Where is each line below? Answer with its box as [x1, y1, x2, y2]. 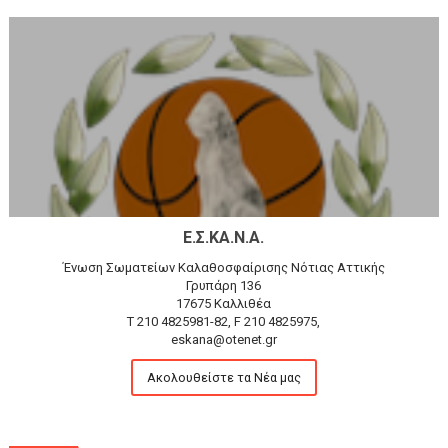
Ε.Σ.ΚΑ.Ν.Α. [183, 228, 265, 248]
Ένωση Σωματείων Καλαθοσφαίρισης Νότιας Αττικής [62, 260, 385, 276]
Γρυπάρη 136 [186, 278, 262, 294]
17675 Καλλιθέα [176, 296, 272, 312]
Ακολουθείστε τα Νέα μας [146, 370, 301, 386]
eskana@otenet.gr [170, 332, 277, 348]
